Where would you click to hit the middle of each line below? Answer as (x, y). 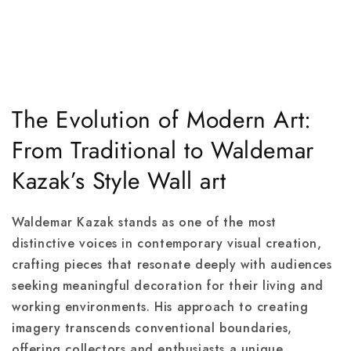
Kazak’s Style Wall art (119, 181)
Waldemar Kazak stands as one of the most (145, 223)
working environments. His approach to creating (160, 307)
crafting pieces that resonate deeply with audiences (172, 265)
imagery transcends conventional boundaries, (152, 328)
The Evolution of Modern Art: (162, 119)
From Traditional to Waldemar (163, 150)
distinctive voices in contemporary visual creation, (167, 244)
